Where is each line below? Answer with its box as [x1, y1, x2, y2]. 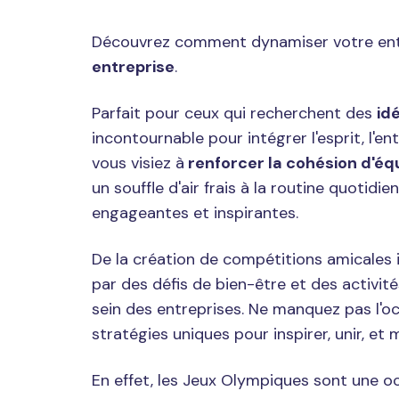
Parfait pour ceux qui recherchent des [92, 102, 377, 124]
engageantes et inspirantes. [92, 201, 298, 224]
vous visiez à [92, 151, 184, 174]
